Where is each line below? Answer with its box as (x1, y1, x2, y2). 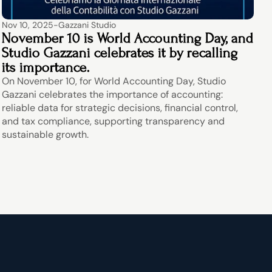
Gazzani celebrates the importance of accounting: (2, 88, 223, 101)
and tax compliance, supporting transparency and (2, 115, 225, 127)
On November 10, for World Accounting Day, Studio (2, 75, 226, 87)
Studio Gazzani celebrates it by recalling (2, 44, 239, 61)
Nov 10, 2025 (2, 19, 54, 30)
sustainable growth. (2, 128, 89, 141)
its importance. (2, 59, 90, 75)
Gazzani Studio (58, 19, 117, 30)
